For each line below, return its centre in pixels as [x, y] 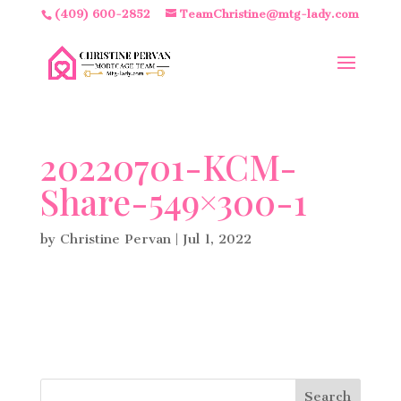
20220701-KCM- [168, 166]
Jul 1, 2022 [217, 239]
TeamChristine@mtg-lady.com [270, 14]
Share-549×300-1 [173, 201]
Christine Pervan [115, 239]
